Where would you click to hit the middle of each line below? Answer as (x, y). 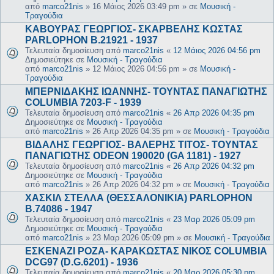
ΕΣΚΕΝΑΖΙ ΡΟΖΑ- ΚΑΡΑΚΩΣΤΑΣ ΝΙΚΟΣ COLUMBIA (146, 251)
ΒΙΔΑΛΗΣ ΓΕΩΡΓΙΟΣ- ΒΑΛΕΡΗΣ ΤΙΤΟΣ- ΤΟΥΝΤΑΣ (142, 145)
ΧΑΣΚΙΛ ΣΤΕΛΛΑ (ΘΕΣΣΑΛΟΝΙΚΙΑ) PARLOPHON (139, 198)
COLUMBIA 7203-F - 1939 (83, 103)
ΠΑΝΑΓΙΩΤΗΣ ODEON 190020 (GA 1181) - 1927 (133, 156)
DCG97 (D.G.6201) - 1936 (82, 262)
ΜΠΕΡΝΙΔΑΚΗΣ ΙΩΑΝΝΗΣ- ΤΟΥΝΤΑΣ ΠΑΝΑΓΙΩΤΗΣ (146, 92)
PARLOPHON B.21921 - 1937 (91, 40)
